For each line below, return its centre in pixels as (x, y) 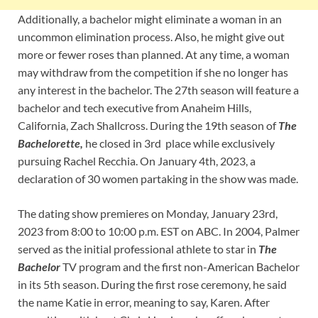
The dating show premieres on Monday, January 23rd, (148, 213)
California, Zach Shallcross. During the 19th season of (148, 125)
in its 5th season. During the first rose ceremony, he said (152, 284)
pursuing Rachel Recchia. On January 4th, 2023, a (137, 160)
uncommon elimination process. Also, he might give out (151, 36)
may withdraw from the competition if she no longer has (153, 72)
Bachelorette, (50, 143)
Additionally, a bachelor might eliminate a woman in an (150, 18)
